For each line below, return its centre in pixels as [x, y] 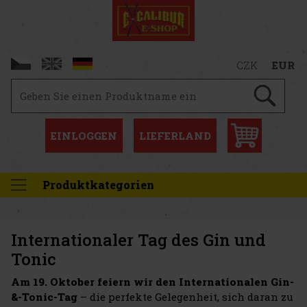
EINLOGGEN [84, 135]
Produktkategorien [98, 185]
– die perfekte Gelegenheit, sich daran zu [185, 297]
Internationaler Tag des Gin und [138, 240]
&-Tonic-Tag [44, 297]
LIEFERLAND [175, 135]
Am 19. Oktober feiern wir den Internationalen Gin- [152, 282]
